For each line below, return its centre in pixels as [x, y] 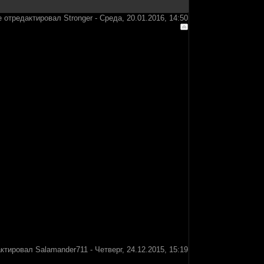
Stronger [78, 18]
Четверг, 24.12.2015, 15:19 [141, 250]
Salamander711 [62, 250]
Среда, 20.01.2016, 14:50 [144, 18]
